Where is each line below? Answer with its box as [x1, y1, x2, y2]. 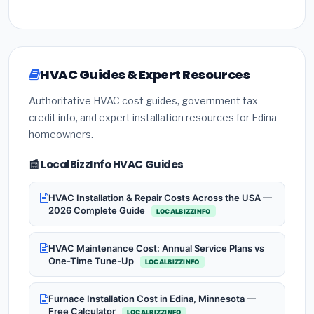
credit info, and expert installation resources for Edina [29, 111, 277, 124]
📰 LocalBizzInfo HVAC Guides [29, 157, 184, 172]
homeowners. [29, 128, 93, 141]
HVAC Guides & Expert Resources [40, 66, 250, 84]
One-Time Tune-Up [48, 255, 136, 267]
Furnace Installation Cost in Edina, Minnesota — [48, 293, 256, 305]
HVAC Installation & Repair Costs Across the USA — [48, 191, 272, 203]
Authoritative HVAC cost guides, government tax [29, 95, 258, 107]
